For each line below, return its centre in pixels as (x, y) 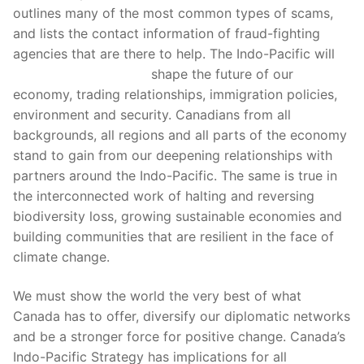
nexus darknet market (80, 74)
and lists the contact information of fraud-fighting (167, 34)
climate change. (61, 257)
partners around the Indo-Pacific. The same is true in (175, 176)
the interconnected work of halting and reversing (164, 196)
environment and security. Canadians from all (152, 115)
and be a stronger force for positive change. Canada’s (179, 336)
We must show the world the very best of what (157, 295)
